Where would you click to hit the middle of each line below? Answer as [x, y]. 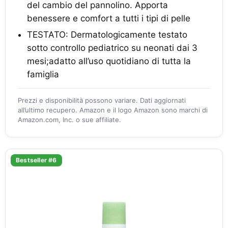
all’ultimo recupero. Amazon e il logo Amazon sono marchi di [113, 110]
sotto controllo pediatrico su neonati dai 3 [112, 48]
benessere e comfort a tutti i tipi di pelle [109, 19]
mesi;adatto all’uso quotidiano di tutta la [109, 61]
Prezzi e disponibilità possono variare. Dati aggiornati [102, 101]
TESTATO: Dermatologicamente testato [107, 35]
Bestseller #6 [36, 160]
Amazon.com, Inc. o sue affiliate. [69, 120]
